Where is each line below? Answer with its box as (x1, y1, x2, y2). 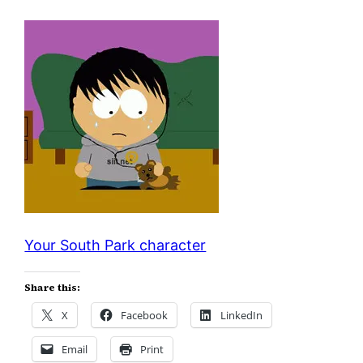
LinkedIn (220, 307, 263, 322)
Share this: (24, 280, 81, 294)
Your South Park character (24, 236, 207, 254)
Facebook (121, 307, 169, 322)
